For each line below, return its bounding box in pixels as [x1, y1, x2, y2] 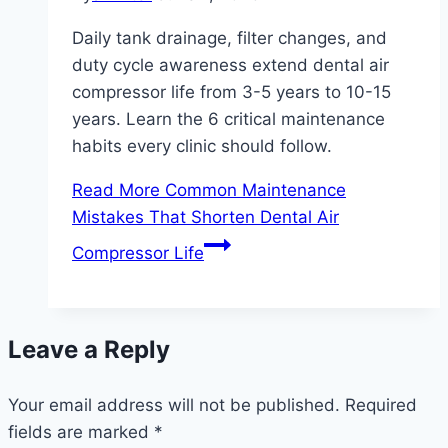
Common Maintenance [160, 180, 346, 201]
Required [345, 395, 417, 416]
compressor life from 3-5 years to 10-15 [72, 82, 391, 103]
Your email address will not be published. [8, 395, 340, 416]
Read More [72, 180, 160, 201]
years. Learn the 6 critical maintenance [72, 109, 385, 130]
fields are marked [8, 422, 154, 443]
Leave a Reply [8, 335, 170, 365]
